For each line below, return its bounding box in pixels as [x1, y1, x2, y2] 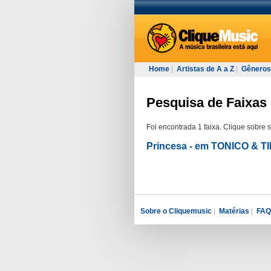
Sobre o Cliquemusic [140, 206, 212, 215]
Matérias [219, 206, 249, 215]
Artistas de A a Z [177, 65, 234, 73]
